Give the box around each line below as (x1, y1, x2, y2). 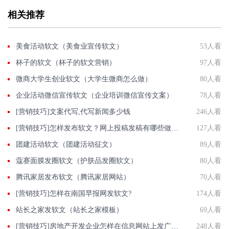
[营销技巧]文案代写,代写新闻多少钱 (16, 107, 130, 116)
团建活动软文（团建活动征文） (16, 140, 116, 148)
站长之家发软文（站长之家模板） (16, 205, 123, 214)
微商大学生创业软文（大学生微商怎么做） (16, 75, 152, 83)
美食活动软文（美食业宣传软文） (16, 42, 123, 50)
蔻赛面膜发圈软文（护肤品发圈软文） (16, 156, 138, 165)
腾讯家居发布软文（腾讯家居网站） (16, 173, 130, 181)
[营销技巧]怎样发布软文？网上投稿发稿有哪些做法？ (171, 124, 178, 132)
